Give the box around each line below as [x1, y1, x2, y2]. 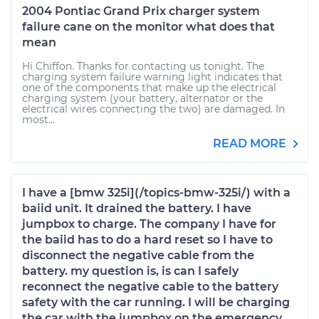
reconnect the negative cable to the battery [22, 280, 278, 293]
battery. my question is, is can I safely [22, 264, 239, 278]
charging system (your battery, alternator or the [22, 92, 263, 105]
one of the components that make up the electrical [22, 81, 276, 94]
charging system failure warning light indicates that [22, 70, 283, 83]
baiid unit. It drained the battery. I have [22, 202, 251, 215]
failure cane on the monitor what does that [22, 20, 275, 33]
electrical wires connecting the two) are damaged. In [22, 103, 285, 115]
